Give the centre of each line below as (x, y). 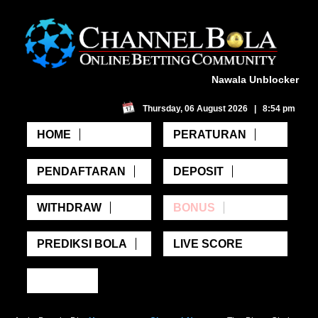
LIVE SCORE (208, 244)
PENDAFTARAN (81, 171)
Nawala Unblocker (255, 80)
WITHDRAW (69, 207)
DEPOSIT (198, 171)
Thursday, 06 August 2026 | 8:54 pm (219, 109)
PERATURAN (209, 135)
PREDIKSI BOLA (82, 244)
